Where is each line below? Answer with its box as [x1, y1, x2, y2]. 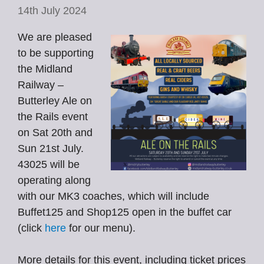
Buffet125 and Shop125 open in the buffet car [18, 206, 232, 218]
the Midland [18, 63, 72, 75]
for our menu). [66, 222, 136, 234]
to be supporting [18, 47, 94, 59]
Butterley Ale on [18, 95, 92, 107]
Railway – [18, 79, 64, 91]
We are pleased [18, 31, 92, 43]
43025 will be [18, 159, 80, 170]
